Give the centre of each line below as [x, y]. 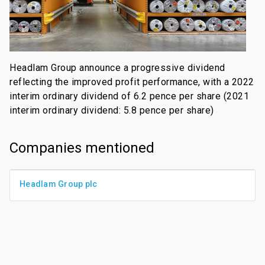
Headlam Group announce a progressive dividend [117, 67]
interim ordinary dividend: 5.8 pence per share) [112, 110]
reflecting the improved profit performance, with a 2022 [132, 82]
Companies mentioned [82, 148]
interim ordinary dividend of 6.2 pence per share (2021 [129, 96]
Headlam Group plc [59, 184]
